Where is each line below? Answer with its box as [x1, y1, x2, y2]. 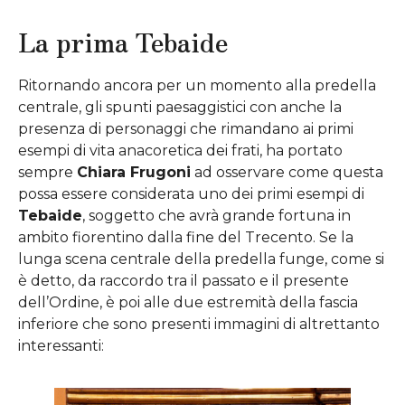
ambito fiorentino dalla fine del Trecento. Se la [18, 228, 353, 246]
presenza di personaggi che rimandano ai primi [18, 119, 353, 137]
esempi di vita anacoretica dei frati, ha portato [18, 141, 343, 159]
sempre [18, 163, 77, 181]
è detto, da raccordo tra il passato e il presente [18, 271, 349, 289]
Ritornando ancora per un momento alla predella [18, 76, 376, 94]
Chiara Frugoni [77, 163, 191, 181]
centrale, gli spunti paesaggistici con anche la [18, 98, 342, 116]
